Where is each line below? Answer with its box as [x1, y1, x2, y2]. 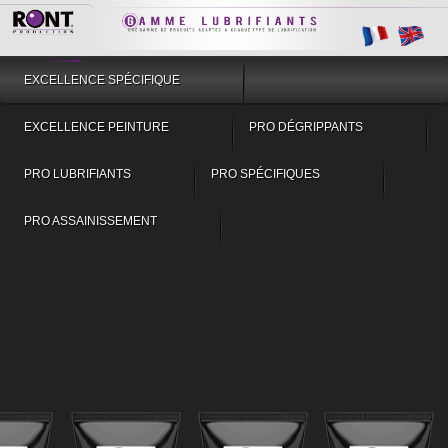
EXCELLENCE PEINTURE [24, 119, 169, 134]
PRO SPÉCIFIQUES [211, 166, 320, 181]
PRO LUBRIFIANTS [24, 166, 131, 181]
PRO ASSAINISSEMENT [24, 213, 157, 228]
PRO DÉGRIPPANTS [249, 119, 363, 134]
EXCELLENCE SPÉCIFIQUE [24, 72, 180, 87]
